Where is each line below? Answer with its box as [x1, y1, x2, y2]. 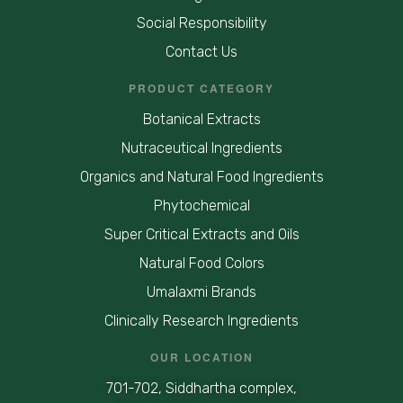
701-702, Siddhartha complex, [106, 380, 297, 397]
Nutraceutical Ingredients [121, 139, 282, 157]
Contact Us [166, 43, 237, 60]
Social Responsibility [136, 14, 267, 31]
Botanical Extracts [142, 111, 261, 128]
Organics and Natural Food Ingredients [79, 168, 324, 185]
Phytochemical [153, 197, 250, 214]
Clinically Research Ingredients [104, 312, 299, 329]
